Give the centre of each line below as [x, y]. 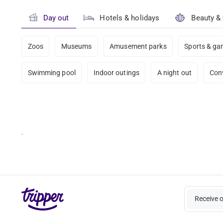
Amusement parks [138, 46]
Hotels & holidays [130, 18]
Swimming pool [52, 73]
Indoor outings [116, 73]
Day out [56, 18]
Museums [76, 46]
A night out [174, 73]
